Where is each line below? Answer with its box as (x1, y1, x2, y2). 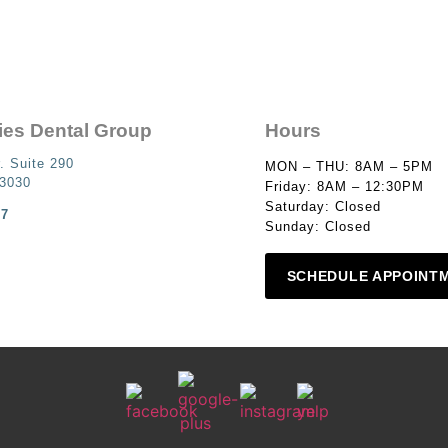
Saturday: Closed (264, 199, 381, 214)
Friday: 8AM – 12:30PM (264, 179, 424, 194)
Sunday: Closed (264, 219, 371, 234)
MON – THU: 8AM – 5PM (264, 159, 433, 174)
